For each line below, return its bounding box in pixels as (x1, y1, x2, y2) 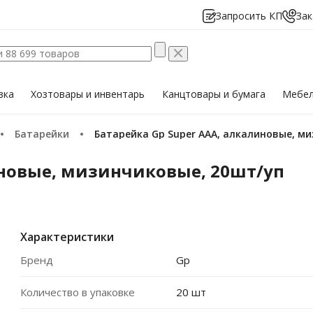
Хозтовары (31, 87, 87, 101)
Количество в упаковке (20, 285, 135, 299)
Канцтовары (161, 87, 224, 101)
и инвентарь (86, 87, 145, 101)
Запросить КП (216, 9, 282, 22)
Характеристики (20, 229, 114, 245)
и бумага (223, 87, 265, 101)
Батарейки (20, 127, 69, 140)
